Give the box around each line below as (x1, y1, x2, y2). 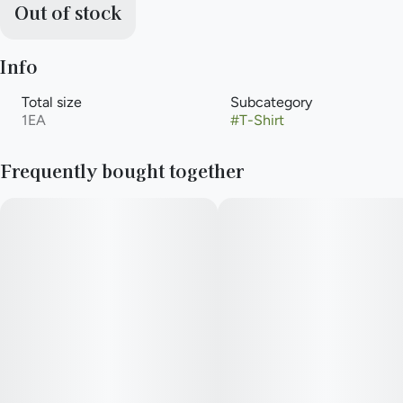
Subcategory (230, 94, 312, 111)
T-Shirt (239, 112, 284, 129)
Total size (22, 94, 82, 111)
